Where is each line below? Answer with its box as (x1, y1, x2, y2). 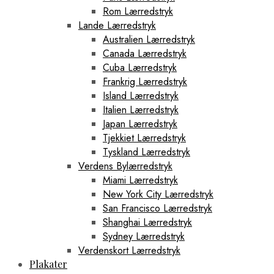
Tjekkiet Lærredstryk (103, 130, 186, 145)
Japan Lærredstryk (103, 116, 177, 131)
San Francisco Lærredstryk (103, 201, 212, 215)
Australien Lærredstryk (103, 32, 195, 46)
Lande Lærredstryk (78, 18, 156, 32)
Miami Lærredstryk (103, 172, 178, 187)
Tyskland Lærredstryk (103, 144, 190, 159)
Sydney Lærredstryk (103, 229, 185, 243)
